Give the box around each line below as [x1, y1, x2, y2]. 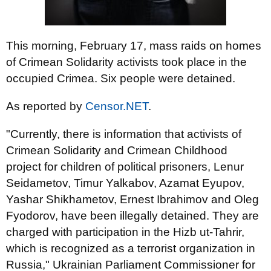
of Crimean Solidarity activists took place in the [6, 56, 247, 68]
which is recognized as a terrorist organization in [6, 242, 255, 255]
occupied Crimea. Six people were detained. [6, 72, 235, 85]
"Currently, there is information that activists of [6, 128, 241, 140]
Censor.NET [85, 100, 148, 113]
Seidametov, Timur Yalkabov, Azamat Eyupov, [6, 177, 244, 189]
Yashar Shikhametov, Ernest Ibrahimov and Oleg [6, 193, 259, 206]
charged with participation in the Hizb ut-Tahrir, [6, 226, 244, 238]
